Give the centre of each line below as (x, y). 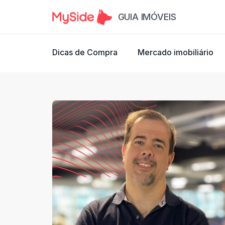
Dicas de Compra (85, 52)
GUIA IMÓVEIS (147, 17)
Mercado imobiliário (176, 52)
